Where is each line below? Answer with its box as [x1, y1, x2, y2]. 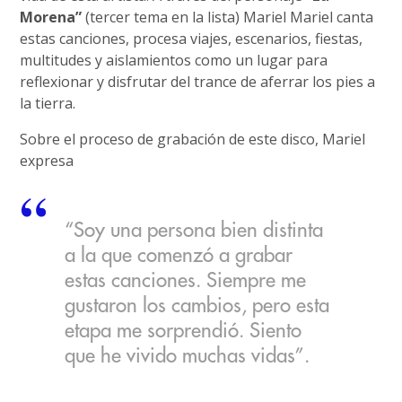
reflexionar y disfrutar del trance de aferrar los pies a [20, 71, 376, 92]
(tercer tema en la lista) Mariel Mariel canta [82, 6, 374, 27]
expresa [20, 150, 74, 170]
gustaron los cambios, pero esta [65, 296, 330, 317]
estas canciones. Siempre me [65, 271, 307, 292]
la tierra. [20, 92, 76, 113]
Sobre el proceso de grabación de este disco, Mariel [20, 128, 366, 149]
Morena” [20, 6, 83, 27]
